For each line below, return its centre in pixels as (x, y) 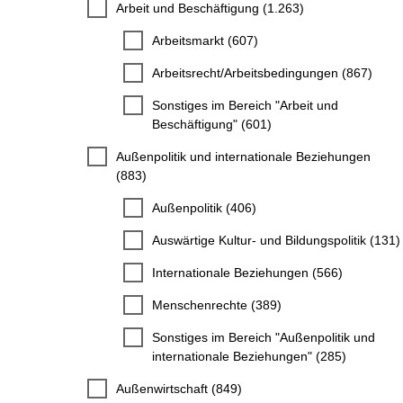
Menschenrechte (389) (217, 304)
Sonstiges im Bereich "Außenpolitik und (264, 337)
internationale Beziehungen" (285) (249, 356)
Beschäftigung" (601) (212, 124)
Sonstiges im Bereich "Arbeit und (245, 105)
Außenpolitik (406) (204, 207)
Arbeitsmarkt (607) (205, 40)
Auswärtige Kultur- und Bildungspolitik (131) (276, 240)
